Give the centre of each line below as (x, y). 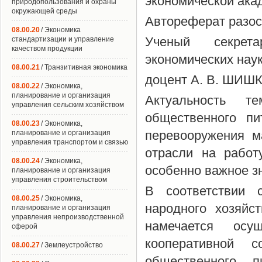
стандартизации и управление (63, 39)
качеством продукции (47, 49)
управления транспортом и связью (70, 142)
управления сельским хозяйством (68, 105)
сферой (25, 226)
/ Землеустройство (72, 245)
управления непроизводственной (68, 217)
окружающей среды (44, 11)
